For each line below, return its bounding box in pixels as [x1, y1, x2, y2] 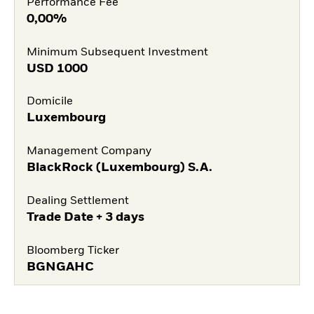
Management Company [26, 146, 151, 158]
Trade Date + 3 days [26, 210, 144, 224]
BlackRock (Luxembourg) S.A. [26, 161, 212, 175]
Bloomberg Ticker [26, 245, 119, 257]
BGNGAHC [26, 260, 94, 273]
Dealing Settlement [26, 195, 129, 207]
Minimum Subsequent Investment [26, 46, 208, 58]
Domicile [26, 96, 73, 108]
